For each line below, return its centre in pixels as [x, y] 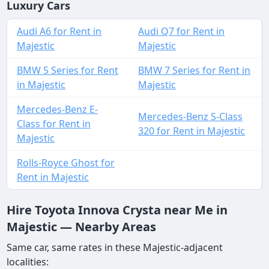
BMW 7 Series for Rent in [195, 71]
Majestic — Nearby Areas [82, 227]
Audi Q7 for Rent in [182, 32]
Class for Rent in [54, 124]
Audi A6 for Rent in [59, 32]
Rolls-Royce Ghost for [66, 163]
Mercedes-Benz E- [58, 110]
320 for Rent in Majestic [192, 131]
